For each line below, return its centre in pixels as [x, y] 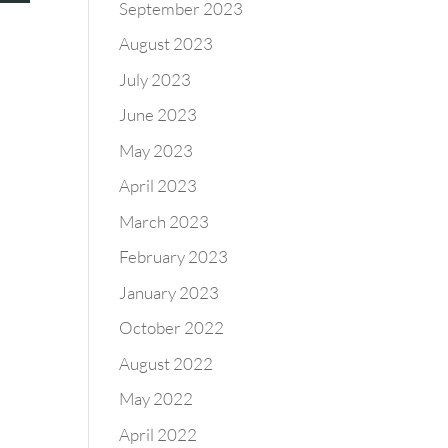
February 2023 [174, 256]
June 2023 [158, 114]
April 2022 [158, 434]
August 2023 [166, 43]
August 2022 [166, 363]
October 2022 [172, 327]
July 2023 [155, 79]
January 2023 [169, 292]
